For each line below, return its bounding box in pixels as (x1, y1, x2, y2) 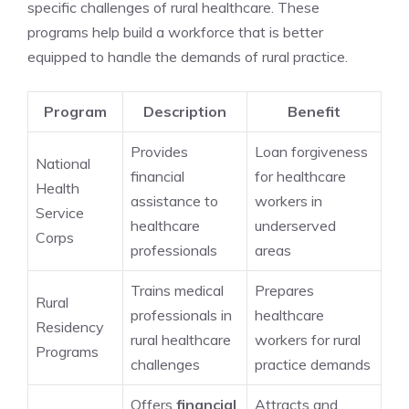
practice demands (255, 355, 371, 373)
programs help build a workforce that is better (27, 23, 323, 41)
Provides (131, 142, 188, 161)
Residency (36, 318, 104, 336)
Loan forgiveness (255, 142, 368, 161)
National (36, 154, 90, 173)
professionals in (131, 306, 232, 324)
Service (36, 204, 84, 222)
